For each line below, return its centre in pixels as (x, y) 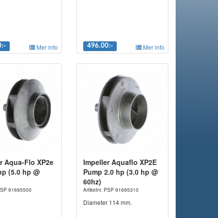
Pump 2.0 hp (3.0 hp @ (120, 172)
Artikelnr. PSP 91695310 (111, 190)
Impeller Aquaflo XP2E (120, 162)
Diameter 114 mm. (107, 202)
